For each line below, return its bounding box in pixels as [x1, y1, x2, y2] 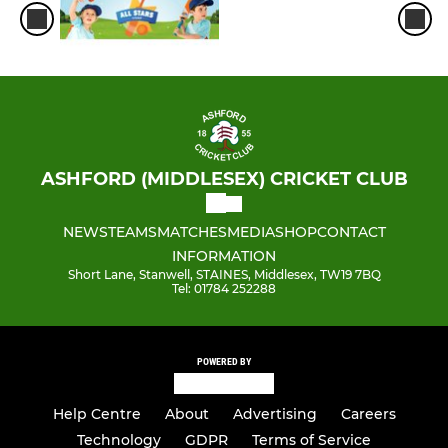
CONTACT [316, 223, 386, 242]
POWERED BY [197, 356, 251, 368]
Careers [340, 405, 396, 423]
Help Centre [52, 405, 141, 423]
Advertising [232, 405, 317, 423]
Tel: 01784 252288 [172, 281, 276, 297]
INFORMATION [172, 247, 276, 266]
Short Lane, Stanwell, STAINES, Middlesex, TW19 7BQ [67, 267, 381, 283]
